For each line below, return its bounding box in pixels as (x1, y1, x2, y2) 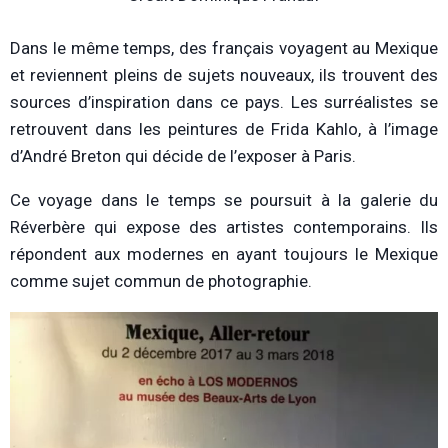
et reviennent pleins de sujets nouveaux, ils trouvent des (10, 64, 438, 85)
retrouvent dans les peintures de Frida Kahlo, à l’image (10, 118, 438, 139)
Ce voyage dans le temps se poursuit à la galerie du (10, 189, 438, 210)
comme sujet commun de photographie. (10, 270, 312, 291)
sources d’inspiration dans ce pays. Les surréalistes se (10, 91, 438, 112)
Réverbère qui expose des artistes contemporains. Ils (10, 216, 438, 237)
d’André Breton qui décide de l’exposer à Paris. (10, 145, 356, 166)
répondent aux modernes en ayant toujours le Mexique (10, 243, 438, 264)
